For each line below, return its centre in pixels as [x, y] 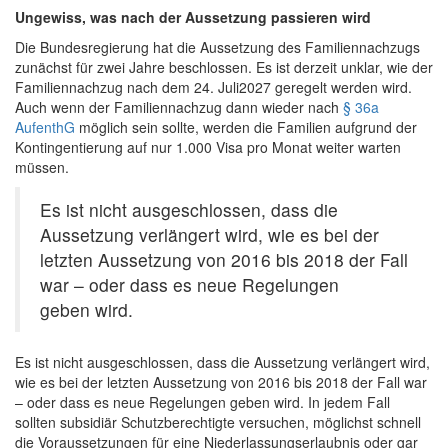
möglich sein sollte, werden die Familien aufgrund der [246, 127]
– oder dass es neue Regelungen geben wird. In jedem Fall [202, 402]
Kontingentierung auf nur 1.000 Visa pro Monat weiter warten [208, 147]
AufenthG [45, 127]
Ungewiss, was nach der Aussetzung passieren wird [195, 17]
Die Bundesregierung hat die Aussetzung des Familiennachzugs [217, 47]
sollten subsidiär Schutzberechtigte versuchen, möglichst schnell [218, 422]
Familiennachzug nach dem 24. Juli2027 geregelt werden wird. [213, 87]
